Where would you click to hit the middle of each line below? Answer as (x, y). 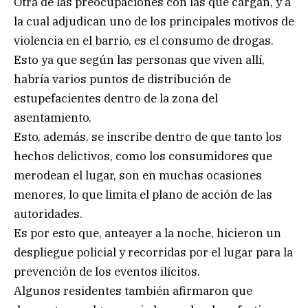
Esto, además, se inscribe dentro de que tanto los (148, 137)
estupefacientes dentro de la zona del (116, 99)
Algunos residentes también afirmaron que (133, 291)
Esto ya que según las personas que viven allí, (139, 60)
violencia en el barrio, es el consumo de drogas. (144, 41)
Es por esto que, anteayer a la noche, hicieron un (147, 233)
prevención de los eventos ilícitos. (107, 272)
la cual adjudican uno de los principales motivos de (154, 22)
